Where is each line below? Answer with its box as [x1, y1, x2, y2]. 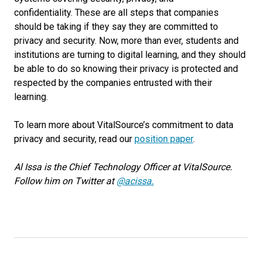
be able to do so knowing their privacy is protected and [14, 63, 238, 74]
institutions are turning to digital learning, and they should [14, 49, 246, 60]
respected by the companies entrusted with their [14, 77, 212, 88]
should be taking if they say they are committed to [14, 20, 218, 32]
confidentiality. [14, 6, 73, 18]
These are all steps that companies [73, 6, 219, 18]
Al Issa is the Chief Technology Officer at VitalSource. [14, 161, 232, 173]
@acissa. [116, 175, 154, 187]
